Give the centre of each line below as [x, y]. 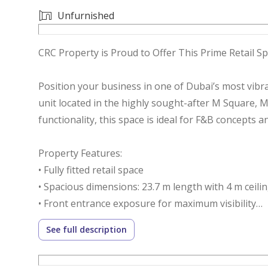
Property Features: [80, 153]
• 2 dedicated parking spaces [101, 253]
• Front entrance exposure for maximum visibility [147, 203]
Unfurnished [86, 15]
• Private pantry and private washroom [125, 220]
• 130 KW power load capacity [103, 237]
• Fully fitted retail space [91, 170]
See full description [86, 229]
